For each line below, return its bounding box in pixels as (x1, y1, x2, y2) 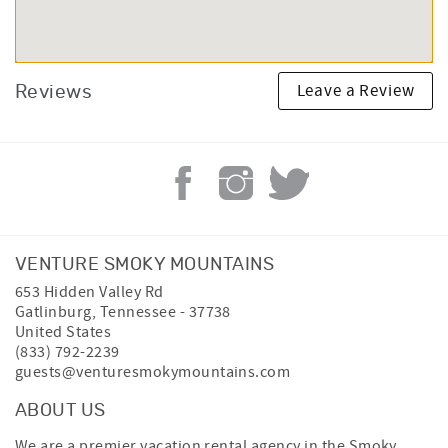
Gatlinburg (15, 302, 92, 322)
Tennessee (99, 302, 177, 322)
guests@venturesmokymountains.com (15, 362, 291, 382)
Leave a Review (296, 79, 415, 102)
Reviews (15, 83, 93, 102)
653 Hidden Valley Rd (15, 282, 164, 302)
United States (15, 322, 112, 342)
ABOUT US (15, 402, 106, 420)
